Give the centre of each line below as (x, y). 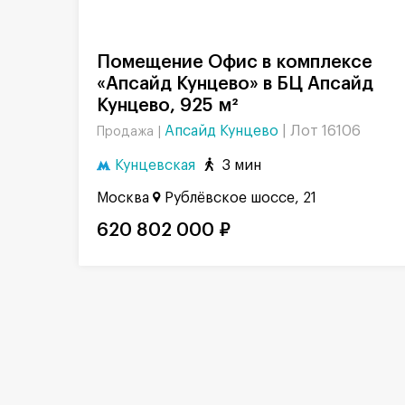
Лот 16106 (325, 132)
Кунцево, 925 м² (167, 106)
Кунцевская (155, 166)
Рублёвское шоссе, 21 (240, 198)
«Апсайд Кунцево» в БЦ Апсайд (235, 85)
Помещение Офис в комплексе (104, 63)
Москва (123, 198)
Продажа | (131, 132)
